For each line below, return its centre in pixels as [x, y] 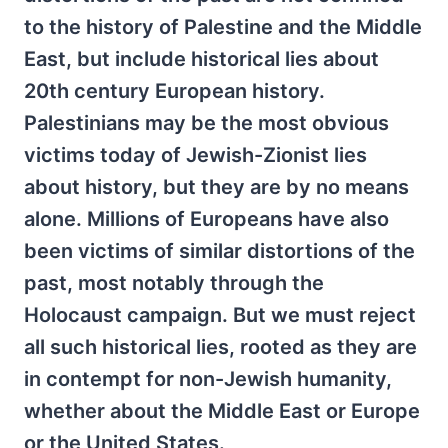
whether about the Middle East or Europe [222, 411]
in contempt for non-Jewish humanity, [208, 379]
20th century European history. [174, 91]
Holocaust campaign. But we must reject [220, 315]
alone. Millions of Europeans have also [206, 219]
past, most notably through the [174, 283]
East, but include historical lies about [201, 59]
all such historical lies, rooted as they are [220, 347]
